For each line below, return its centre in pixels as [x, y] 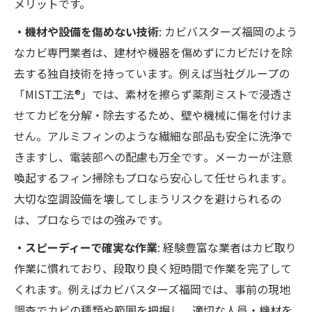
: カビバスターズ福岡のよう [228, 32]
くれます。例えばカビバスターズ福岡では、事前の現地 [152, 289]
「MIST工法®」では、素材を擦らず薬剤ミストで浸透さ [153, 94]
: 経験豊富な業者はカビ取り [227, 248]
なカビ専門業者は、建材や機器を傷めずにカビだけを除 [153, 53]
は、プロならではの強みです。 [91, 220]
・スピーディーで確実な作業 [86, 248]
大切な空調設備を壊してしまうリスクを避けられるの [148, 199]
